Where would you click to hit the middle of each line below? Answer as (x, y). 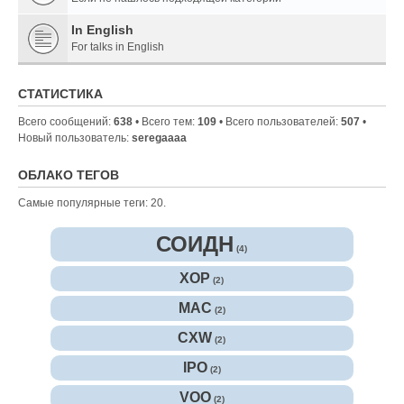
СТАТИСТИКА (60, 94)
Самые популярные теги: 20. (92, 203)
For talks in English (118, 47)
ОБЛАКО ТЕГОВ (69, 175)
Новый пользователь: (75, 138)
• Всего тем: (165, 122)
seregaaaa (159, 138)
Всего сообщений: (66, 122)
